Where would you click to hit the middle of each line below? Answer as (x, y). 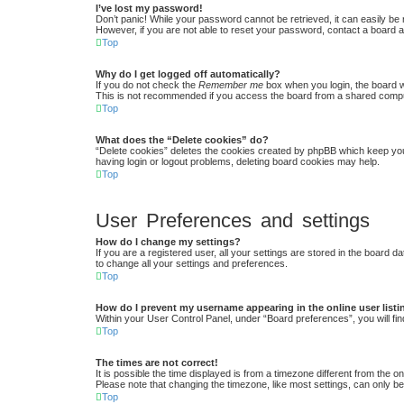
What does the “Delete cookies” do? (182, 140)
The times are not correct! (157, 363)
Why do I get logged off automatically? (188, 74)
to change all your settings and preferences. (192, 264)
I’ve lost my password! (149, 9)
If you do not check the (147, 85)
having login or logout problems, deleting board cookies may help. (238, 162)
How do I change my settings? (168, 242)
